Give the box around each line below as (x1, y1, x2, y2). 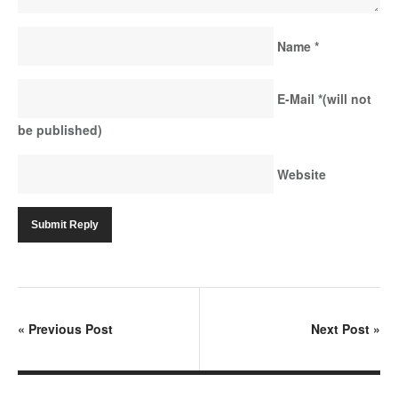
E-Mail (277, 89, 314, 107)
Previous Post (25, 319, 113, 338)
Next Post (311, 319, 373, 338)
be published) (18, 120, 102, 139)
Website (277, 164, 326, 183)
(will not (322, 89, 371, 107)
